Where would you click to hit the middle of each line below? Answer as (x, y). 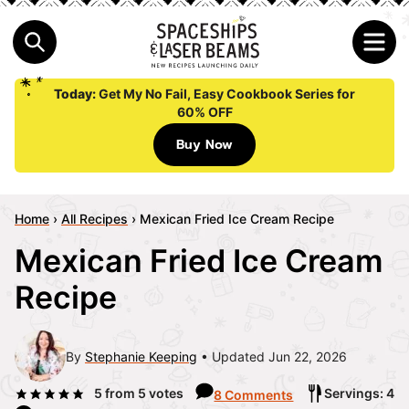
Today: (76, 94)
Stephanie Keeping (141, 356)
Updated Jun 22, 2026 (279, 356)
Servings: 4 (359, 393)
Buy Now (204, 145)
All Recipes (94, 219)
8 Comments (254, 395)
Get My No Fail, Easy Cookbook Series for (227, 94)
